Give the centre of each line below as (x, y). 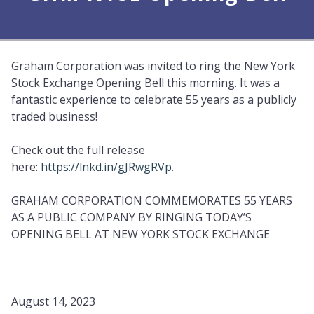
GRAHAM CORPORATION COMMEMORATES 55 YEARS (152, 201)
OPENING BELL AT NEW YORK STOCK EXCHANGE (141, 234)
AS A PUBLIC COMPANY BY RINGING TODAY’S (131, 218)
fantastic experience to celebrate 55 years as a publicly (154, 100)
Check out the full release (78, 150)
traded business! (54, 117)
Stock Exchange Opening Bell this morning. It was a (145, 83)
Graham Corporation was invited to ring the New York (153, 66)
